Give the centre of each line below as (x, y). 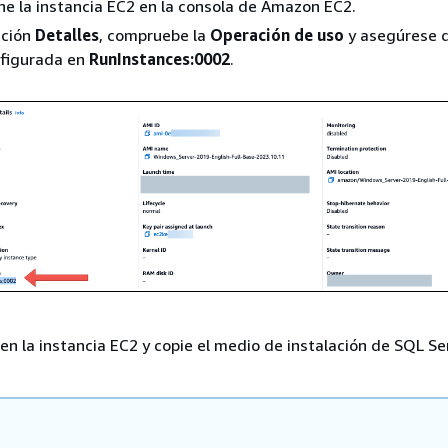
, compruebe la (154, 34)
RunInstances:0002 (159, 58)
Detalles (67, 34)
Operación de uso (277, 34)
